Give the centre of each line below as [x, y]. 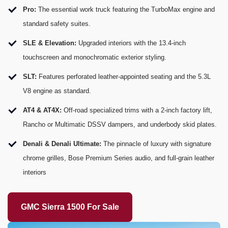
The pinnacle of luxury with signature [157, 144]
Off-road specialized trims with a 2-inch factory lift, [137, 110]
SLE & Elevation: [51, 43]
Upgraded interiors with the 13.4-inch [132, 43]
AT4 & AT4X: [42, 110]
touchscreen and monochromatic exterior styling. [95, 58]
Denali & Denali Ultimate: [63, 144]
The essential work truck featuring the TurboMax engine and [126, 10]
